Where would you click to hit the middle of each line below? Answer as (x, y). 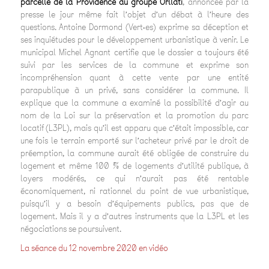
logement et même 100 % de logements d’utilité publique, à (134, 166)
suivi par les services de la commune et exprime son (134, 65)
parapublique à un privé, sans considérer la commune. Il (134, 90)
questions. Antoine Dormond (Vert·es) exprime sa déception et (134, 27)
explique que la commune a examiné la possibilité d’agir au (134, 103)
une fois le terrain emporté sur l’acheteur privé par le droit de (134, 141)
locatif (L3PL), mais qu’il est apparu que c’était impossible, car (134, 128)
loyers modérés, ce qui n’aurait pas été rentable (134, 178)
